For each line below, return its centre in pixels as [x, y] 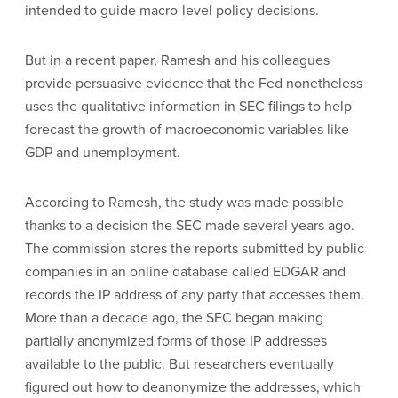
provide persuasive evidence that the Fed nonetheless [194, 83]
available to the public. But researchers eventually [179, 363]
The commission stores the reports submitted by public [195, 248]
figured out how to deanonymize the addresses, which [193, 386]
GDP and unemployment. [103, 152]
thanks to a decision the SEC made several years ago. [190, 225]
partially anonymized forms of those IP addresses [176, 340]
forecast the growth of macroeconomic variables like [187, 129]
